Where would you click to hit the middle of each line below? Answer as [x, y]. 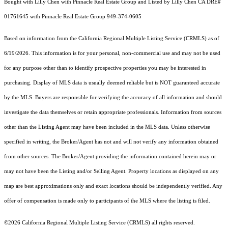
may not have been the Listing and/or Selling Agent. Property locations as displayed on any [111, 172]
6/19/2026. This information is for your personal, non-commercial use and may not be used [112, 53]
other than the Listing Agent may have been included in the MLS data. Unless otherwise [107, 127]
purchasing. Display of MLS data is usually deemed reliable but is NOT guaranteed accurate [112, 83]
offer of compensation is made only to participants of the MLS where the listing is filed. [107, 201]
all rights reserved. [173, 223]
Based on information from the [41, 39]
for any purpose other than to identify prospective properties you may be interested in [105, 68]
